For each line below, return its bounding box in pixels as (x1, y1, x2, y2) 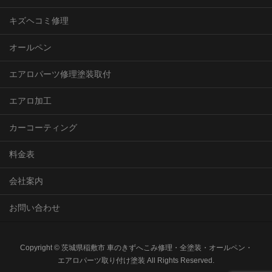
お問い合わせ (9, 202, 60, 212)
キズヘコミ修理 (9, 15, 69, 25)
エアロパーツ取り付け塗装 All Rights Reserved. (58, 256, 214, 265)
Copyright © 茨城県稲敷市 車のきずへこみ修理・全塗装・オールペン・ (19, 243, 253, 252)
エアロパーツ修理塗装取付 (9, 69, 111, 79)
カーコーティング (9, 122, 77, 132)
